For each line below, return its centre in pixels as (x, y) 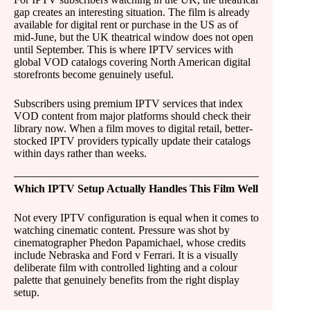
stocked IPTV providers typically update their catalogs (132, 141)
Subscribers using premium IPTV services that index (128, 103)
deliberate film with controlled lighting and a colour (126, 267)
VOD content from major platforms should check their (132, 116)
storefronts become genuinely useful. (94, 74)
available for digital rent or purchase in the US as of (126, 25)
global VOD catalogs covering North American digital (132, 62)
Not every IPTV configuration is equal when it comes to (136, 218)
